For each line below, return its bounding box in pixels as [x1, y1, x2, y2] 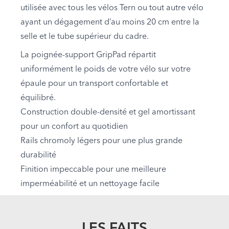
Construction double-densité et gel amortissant [20, 108, 195, 117]
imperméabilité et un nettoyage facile [20, 179, 159, 188]
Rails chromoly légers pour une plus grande [20, 136, 182, 145]
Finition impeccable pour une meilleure [20, 165, 166, 174]
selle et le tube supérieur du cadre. [20, 32, 149, 41]
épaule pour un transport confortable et [20, 79, 168, 88]
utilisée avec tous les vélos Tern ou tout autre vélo [20, 4, 203, 12]
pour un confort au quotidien [20, 122, 128, 131]
